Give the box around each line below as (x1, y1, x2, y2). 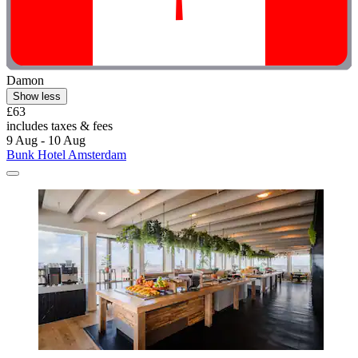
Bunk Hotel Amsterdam (6, 147, 126, 161)
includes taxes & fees (6, 118, 113, 133)
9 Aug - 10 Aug (6, 133, 86, 147)
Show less (13, 89, 61, 102)
